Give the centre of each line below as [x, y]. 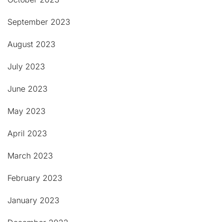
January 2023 [33, 200]
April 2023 [27, 133]
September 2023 [39, 22]
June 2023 [28, 89]
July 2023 [26, 66]
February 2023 [35, 178]
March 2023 [30, 156]
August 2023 [31, 44]
